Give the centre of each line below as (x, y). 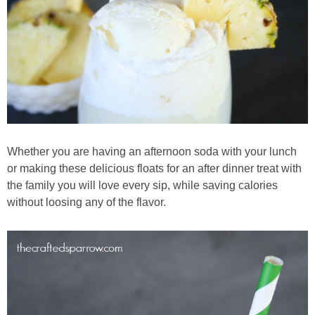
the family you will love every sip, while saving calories (142, 186)
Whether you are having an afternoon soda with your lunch (152, 152)
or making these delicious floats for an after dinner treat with (154, 169)
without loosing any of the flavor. (86, 202)
